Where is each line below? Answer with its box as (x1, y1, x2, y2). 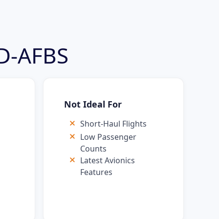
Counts (80, 143, 107, 154)
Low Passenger (80, 131, 136, 143)
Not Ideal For (64, 98, 122, 110)
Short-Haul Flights (80, 118, 147, 129)
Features (80, 167, 112, 178)
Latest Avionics (80, 155, 135, 166)
